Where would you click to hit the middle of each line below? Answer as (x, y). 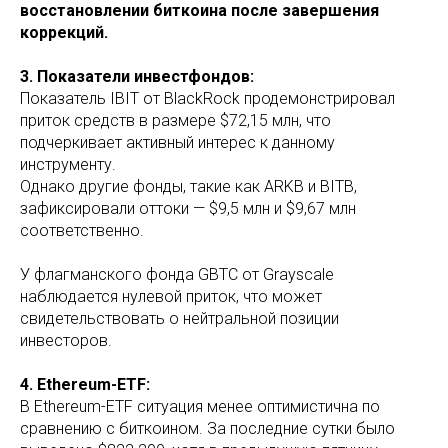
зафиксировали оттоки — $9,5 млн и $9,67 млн (188, 209)
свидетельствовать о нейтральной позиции (179, 319)
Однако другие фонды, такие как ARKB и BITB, (188, 187)
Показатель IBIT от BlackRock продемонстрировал (207, 99)
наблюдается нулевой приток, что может (171, 297)
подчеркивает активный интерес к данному (177, 143)
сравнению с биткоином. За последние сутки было (207, 429)
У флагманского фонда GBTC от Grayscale (177, 275)
